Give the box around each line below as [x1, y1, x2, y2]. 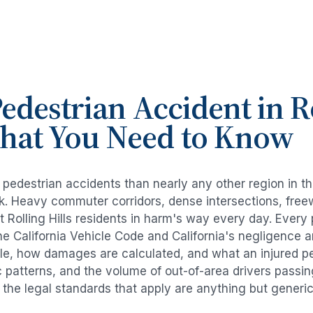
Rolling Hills [8, 212, 72, 226]
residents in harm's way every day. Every [72, 212, 311, 226]
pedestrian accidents [3, 177, 121, 191]
